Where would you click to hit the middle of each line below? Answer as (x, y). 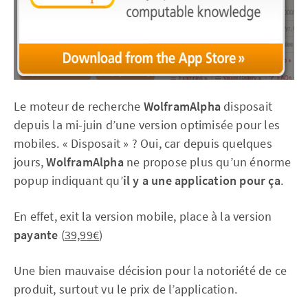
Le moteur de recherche (79, 106)
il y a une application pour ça (201, 180)
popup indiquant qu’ (68, 180)
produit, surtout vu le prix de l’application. (126, 289)
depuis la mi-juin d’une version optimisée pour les (147, 125)
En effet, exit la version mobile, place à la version (143, 216)
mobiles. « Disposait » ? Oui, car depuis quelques (143, 143)
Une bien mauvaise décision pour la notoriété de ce (151, 271)
